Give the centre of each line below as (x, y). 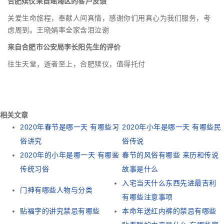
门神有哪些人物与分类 (56, 190)
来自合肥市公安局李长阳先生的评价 (64, 47)
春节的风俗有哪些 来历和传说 (170, 155)
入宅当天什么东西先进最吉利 (169, 183)
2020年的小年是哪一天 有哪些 (69, 155)
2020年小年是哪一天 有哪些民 (171, 127)
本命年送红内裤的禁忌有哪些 (169, 211)
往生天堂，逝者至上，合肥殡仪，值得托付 (76, 64)
